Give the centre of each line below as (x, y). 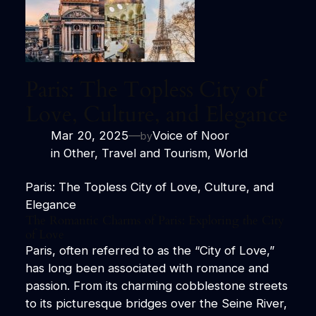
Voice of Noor (190, 136)
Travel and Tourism (154, 153)
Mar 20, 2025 (89, 136)
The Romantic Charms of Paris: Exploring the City (154, 220)
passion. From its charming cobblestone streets (156, 285)
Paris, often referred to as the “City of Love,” (150, 250)
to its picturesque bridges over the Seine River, (156, 303)
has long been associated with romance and (147, 268)
